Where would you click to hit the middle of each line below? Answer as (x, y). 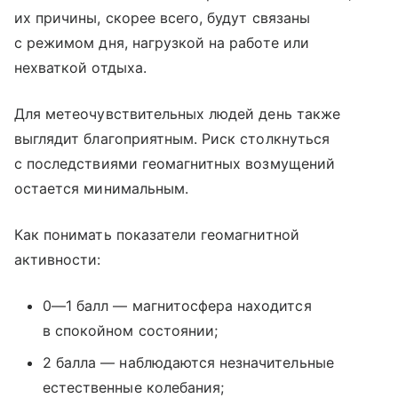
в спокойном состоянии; (131, 331)
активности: (58, 260)
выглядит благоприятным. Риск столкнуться (172, 139)
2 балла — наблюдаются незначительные (188, 363)
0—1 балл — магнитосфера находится (177, 306)
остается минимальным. (102, 189)
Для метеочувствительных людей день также (177, 114)
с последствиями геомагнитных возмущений (175, 164)
